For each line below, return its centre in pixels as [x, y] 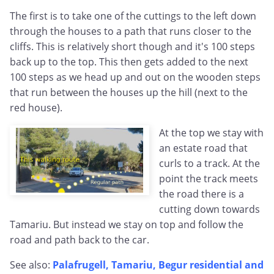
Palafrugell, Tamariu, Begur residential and [158, 265]
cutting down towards [209, 209]
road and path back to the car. [80, 240]
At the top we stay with [211, 133]
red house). [36, 108]
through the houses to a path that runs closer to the [131, 31]
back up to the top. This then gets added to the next [129, 62]
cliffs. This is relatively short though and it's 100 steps [132, 47]
